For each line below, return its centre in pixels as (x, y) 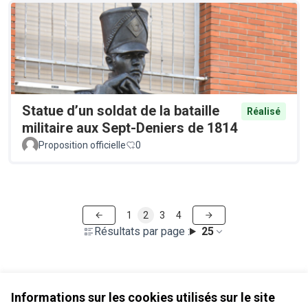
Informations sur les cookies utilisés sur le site (143, 297)
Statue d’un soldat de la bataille (121, 110)
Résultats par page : (142, 231)
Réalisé (264, 111)
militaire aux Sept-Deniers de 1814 (130, 128)
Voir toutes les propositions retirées (94, 288)
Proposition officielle (82, 145)
